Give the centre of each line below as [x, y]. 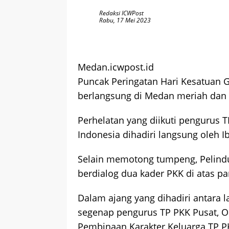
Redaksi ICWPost [121, 13]
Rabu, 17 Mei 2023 [125, 20]
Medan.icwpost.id [116, 67]
